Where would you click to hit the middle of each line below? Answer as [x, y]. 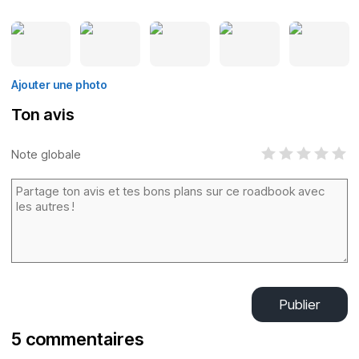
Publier [300, 305]
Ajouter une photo [59, 85]
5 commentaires [77, 339]
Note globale [46, 154]
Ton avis [43, 115]
